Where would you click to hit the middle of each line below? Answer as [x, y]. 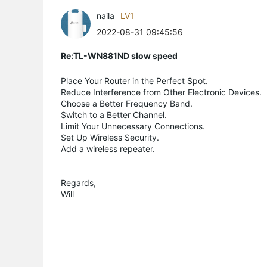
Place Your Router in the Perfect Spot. [136, 80]
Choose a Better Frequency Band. [128, 103]
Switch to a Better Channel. [115, 114]
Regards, [78, 182]
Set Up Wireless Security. [111, 137]
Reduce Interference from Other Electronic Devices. [162, 92]
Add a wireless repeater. [108, 148]
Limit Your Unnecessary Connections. [134, 126]
